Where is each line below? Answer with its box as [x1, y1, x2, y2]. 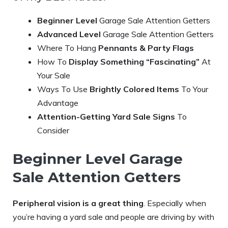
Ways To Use [37, 83, 90, 94]
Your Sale [37, 70, 70, 80]
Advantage [37, 97, 78, 108]
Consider [37, 125, 69, 135]
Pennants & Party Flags [98, 42, 194, 53]
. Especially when [144, 197, 206, 208]
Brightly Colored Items [90, 83, 179, 94]
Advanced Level [37, 28, 101, 39]
